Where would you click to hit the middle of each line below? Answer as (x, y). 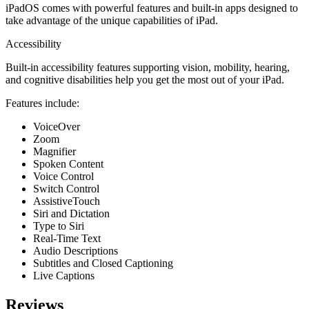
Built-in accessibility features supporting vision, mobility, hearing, (148, 67)
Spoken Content (68, 163)
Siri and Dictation (71, 213)
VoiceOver (57, 126)
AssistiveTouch (67, 201)
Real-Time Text (67, 238)
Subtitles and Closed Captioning (103, 263)
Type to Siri (59, 226)
